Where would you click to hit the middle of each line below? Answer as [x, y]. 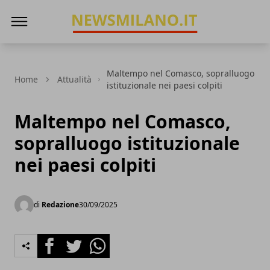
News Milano [96, 45]
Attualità [74, 79]
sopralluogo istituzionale [127, 143]
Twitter [77, 240]
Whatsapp [108, 240]
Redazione [60, 205]
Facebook [59, 240]
